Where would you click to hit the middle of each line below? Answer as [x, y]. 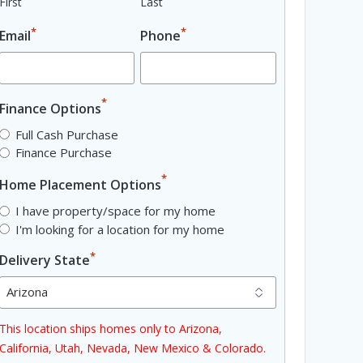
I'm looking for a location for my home [120, 229]
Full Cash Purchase [66, 134]
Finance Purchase [63, 153]
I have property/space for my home [115, 211]
